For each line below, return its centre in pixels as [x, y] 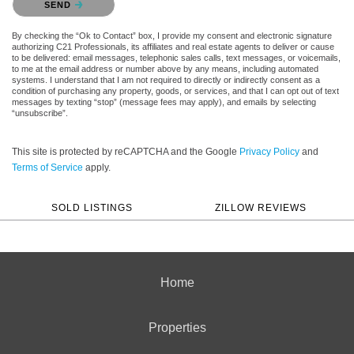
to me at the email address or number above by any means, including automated [165, 68]
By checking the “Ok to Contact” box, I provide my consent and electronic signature [172, 35]
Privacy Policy [269, 151]
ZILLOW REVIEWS [261, 207]
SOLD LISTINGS [92, 207]
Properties [177, 327]
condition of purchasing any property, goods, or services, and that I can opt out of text [175, 90]
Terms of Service [47, 167]
